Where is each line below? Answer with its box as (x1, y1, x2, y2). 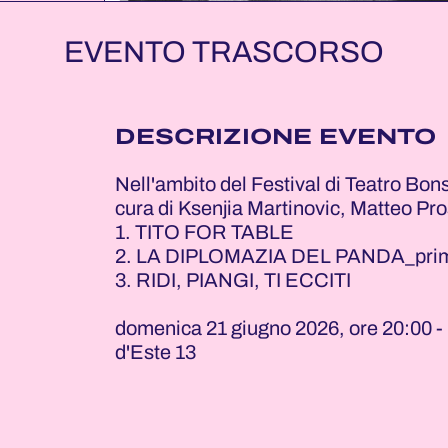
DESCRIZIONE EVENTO (114, 125, 436, 149)
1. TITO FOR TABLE (114, 221, 294, 243)
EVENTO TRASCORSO (64, 36, 384, 68)
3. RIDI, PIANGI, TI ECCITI (114, 269, 351, 291)
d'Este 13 (114, 341, 196, 363)
